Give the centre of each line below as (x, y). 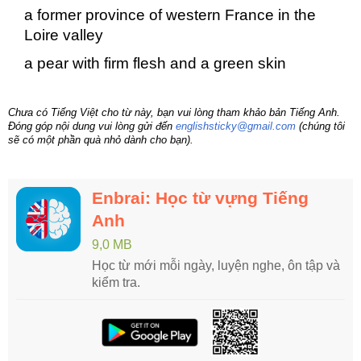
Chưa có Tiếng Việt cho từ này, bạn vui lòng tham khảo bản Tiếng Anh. (174, 113)
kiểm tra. (116, 283)
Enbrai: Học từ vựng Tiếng (200, 198)
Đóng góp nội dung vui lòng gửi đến (92, 127)
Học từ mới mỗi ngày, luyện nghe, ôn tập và (216, 266)
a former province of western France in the (170, 15)
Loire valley (64, 35)
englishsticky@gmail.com (236, 127)
